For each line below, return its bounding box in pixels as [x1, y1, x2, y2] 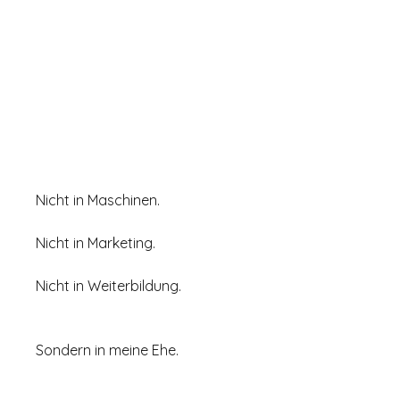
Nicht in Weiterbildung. [36, 277, 182, 296]
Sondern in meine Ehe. [36, 341, 179, 360]
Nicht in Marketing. [36, 234, 156, 253]
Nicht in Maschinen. [36, 191, 161, 210]
